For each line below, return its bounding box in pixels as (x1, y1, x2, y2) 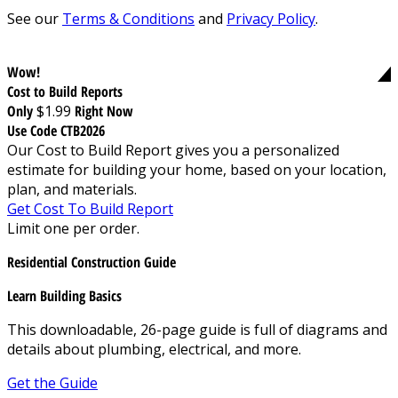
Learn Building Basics (7, 285, 122, 306)
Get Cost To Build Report (7, 198, 173, 219)
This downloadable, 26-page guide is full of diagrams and (7, 319, 387, 339)
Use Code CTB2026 (7, 120, 105, 140)
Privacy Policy (227, 8, 315, 28)
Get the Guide (7, 372, 98, 393)
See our (7, 8, 62, 28)
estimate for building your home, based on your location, (7, 159, 386, 179)
